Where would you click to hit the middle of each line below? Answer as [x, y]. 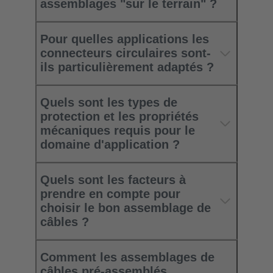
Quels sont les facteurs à [113, 180]
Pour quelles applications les [125, 39]
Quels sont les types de [109, 103]
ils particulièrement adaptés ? [127, 67]
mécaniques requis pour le [118, 131]
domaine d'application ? [110, 145]
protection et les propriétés [119, 117]
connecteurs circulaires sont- [126, 53]
